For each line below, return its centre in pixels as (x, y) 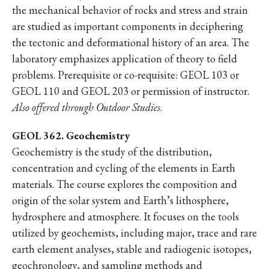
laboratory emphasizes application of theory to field (125, 59)
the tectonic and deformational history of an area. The (131, 42)
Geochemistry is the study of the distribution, (112, 152)
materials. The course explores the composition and (125, 184)
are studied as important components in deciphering (128, 26)
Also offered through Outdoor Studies (86, 107)
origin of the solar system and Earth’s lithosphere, (120, 200)
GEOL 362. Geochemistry (71, 135)
